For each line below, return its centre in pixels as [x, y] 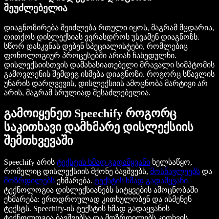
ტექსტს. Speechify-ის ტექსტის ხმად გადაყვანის [87, 209]
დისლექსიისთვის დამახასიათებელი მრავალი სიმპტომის [109, 65]
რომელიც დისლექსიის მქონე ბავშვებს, [77, 172]
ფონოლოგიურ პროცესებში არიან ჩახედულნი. [90, 55]
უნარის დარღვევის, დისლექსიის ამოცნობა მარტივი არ [106, 83]
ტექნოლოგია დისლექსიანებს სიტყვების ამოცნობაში [101, 190]
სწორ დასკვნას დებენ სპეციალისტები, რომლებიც [96, 46]
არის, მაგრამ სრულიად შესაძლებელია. [77, 92]
